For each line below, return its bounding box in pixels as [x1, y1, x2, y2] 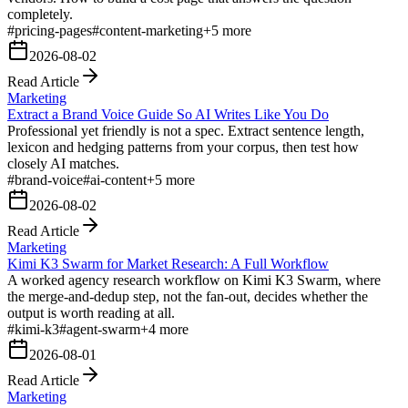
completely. [7, 5, 73, 22]
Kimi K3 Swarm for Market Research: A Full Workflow [7, 255, 329, 271]
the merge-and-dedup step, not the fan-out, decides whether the [7, 288, 368, 304]
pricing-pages [15, 22, 92, 38]
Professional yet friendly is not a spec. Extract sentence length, [7, 122, 364, 138]
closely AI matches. [7, 155, 119, 171]
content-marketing [99, 22, 203, 38]
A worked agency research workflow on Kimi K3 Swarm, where [7, 271, 381, 288]
